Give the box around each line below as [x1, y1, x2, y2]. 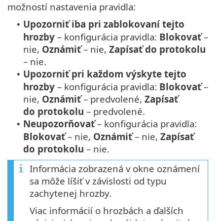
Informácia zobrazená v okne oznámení [30, 162, 200, 175]
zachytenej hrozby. [30, 187, 111, 200]
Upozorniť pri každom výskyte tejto [23, 68, 186, 80]
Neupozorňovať [23, 117, 95, 130]
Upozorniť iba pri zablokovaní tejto [23, 18, 184, 31]
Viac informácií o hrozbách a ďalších [30, 204, 184, 217]
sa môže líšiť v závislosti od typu [30, 175, 167, 187]
